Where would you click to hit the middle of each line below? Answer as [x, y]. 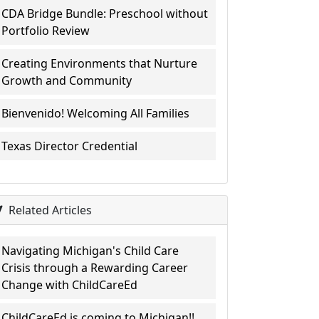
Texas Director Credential [70, 146]
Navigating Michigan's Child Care [90, 251]
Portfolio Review [46, 31]
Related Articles [49, 210]
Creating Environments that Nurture [100, 63]
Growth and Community [67, 80]
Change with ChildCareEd [70, 285]
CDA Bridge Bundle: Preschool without [105, 14]
